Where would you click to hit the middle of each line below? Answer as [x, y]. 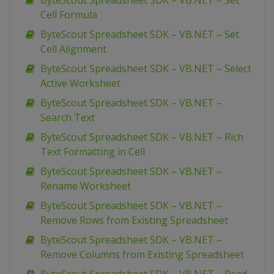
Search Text [68, 118]
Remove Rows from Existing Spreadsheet [134, 220]
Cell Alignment [73, 49]
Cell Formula [69, 15]
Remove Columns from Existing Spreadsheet [142, 255]
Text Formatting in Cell [93, 152]
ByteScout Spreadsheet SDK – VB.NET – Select [146, 69]
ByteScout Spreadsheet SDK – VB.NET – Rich [142, 137]
